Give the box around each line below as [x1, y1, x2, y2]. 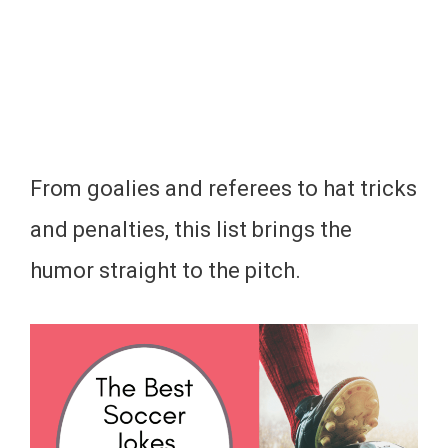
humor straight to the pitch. [30, 258, 301, 283]
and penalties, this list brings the [30, 217, 352, 242]
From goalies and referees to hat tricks [30, 176, 417, 201]
